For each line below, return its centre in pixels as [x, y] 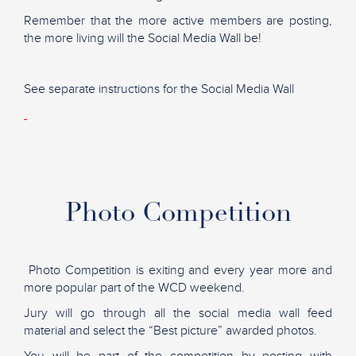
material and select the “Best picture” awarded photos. [170, 330]
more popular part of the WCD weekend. [134, 287]
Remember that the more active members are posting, [178, 20]
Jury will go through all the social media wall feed [178, 313]
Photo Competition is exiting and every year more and [178, 270]
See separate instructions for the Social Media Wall [159, 89]
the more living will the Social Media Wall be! [143, 38]
